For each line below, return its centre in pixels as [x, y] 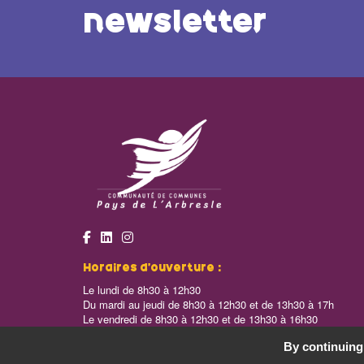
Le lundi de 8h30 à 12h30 [142, 289]
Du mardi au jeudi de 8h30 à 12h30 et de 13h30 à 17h [208, 304]
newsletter [175, 24]
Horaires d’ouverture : [152, 268]
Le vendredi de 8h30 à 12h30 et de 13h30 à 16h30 [200, 318]
